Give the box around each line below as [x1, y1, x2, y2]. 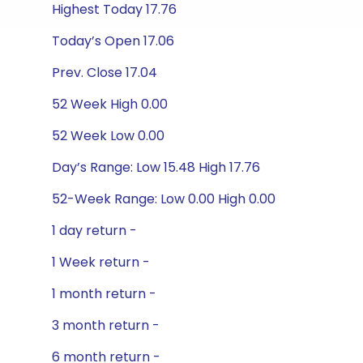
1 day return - [52, 221, 137, 240]
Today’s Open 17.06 [52, 32, 174, 50]
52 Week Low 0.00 [52, 126, 164, 145]
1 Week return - [52, 253, 150, 271]
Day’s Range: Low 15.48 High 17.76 [52, 158, 260, 177]
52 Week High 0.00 [52, 95, 168, 113]
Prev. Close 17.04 [52, 63, 157, 82]
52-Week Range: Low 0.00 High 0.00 [52, 190, 275, 208]
